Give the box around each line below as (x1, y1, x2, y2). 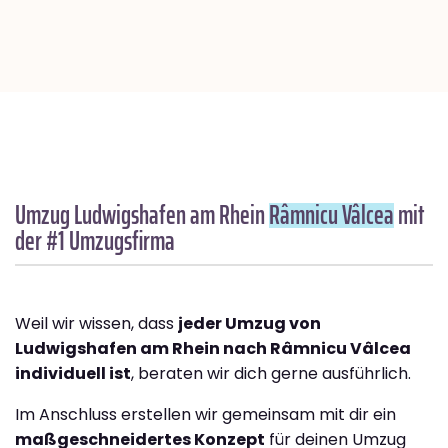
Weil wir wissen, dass (15, 312, 178, 336)
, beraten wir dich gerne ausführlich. (131, 362, 411, 386)
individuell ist (15, 362, 131, 386)
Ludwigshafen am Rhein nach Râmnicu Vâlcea (15, 337, 411, 361)
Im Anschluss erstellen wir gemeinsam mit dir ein (15, 403, 396, 427)
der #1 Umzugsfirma (15, 220, 175, 262)
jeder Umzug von (178, 312, 321, 336)
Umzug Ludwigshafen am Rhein (15, 194, 269, 236)
